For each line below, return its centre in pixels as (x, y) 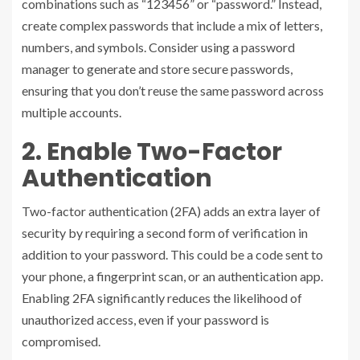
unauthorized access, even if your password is (145, 319)
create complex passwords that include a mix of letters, (172, 25)
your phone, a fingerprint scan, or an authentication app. (172, 276)
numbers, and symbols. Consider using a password (158, 47)
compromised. (61, 341)
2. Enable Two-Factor (152, 151)
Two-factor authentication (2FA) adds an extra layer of (171, 211)
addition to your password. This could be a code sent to (172, 254)
